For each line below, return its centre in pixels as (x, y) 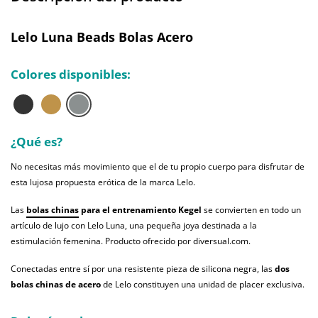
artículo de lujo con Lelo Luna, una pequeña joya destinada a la (134, 226)
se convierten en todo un (251, 210)
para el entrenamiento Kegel (140, 210)
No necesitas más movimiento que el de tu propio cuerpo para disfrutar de (158, 167)
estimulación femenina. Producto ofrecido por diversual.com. (131, 241)
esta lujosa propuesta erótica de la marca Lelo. (103, 182)
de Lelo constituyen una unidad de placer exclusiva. (203, 285)
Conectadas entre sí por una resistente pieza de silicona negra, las (143, 269)
